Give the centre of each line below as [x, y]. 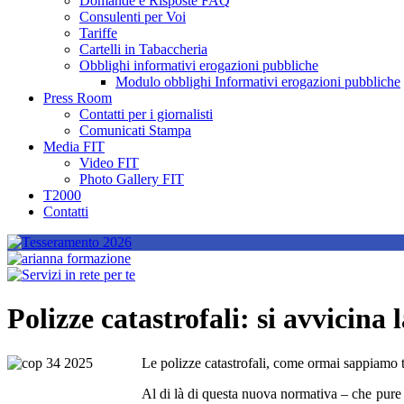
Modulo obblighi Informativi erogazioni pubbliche [258, 82]
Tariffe [98, 33]
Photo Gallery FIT [132, 179]
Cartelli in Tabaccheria [143, 49]
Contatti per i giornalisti [146, 114]
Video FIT [109, 163]
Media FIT [74, 147]
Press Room [78, 98]
